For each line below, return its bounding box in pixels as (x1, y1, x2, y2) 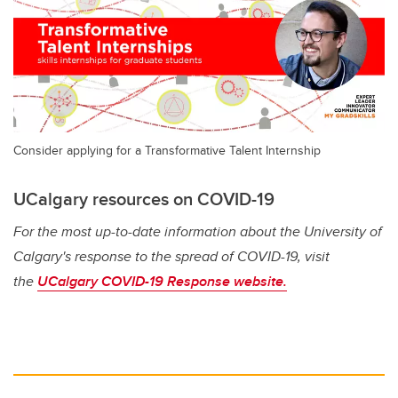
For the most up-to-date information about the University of (13, 221, 382, 243)
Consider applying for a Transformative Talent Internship (13, 140, 321, 160)
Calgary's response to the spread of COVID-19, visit (13, 246, 330, 267)
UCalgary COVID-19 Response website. (37, 271, 287, 292)
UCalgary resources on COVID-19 (13, 186, 275, 212)
